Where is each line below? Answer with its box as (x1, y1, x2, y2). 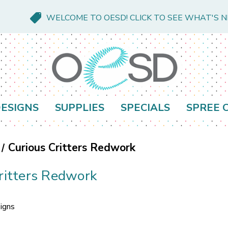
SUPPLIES (55, 101, 104, 115)
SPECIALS (121, 101, 170, 115)
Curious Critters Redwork (8, 140, 135, 155)
